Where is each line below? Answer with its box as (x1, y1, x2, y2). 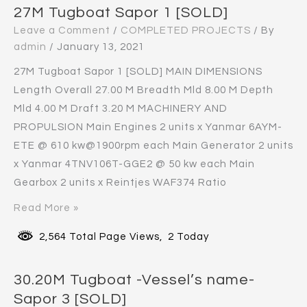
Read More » (14, 203, 79, 214)
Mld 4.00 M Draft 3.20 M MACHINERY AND (14, 103, 228, 114)
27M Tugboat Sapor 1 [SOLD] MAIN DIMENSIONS (14, 66, 262, 77)
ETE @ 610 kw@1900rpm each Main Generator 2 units (14, 140, 293, 151)
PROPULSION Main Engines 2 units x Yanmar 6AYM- (14, 122, 282, 133)
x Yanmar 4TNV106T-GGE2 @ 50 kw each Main (14, 159, 255, 170)
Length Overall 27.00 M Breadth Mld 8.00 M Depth (14, 85, 273, 96)
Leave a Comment (14, 25, 110, 36)
